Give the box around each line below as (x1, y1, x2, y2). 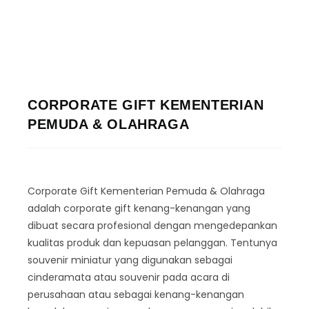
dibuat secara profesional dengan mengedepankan (28, 219, 277, 232)
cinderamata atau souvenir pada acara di (28, 270, 230, 284)
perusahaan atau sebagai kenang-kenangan (28, 288, 244, 301)
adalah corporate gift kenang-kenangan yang (28, 201, 250, 215)
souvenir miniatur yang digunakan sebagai (28, 253, 232, 267)
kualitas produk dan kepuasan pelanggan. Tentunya (28, 236, 277, 250)
